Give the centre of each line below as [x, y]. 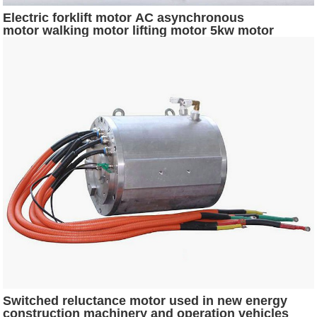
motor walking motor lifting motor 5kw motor [139, 30]
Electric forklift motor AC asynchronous [124, 17]
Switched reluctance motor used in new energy [145, 300]
